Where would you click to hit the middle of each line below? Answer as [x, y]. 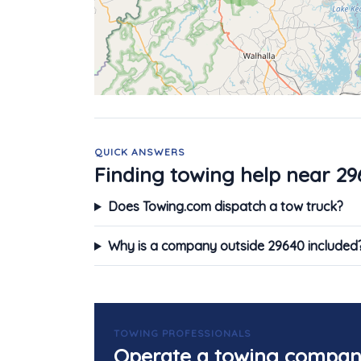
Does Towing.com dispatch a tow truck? [225, 206]
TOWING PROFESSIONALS [183, 333]
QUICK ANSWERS [140, 152]
